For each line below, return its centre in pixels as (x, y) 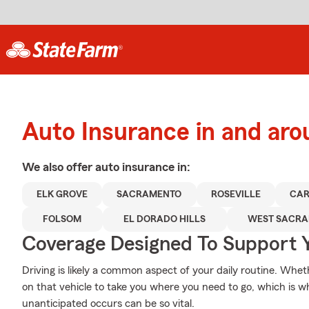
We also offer (59, 167)
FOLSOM (62, 219)
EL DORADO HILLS (165, 219)
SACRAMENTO (149, 195)
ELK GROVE (62, 195)
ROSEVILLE (236, 195)
